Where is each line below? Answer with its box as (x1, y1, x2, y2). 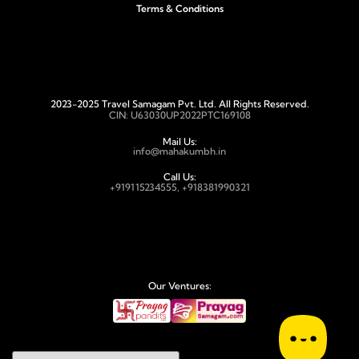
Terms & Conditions (135, 2, 224, 15)
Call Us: (163, 171, 196, 184)
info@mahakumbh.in (133, 145, 226, 158)
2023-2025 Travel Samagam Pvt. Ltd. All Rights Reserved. (50, 98, 309, 111)
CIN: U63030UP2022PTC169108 (108, 109, 251, 122)
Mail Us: (162, 135, 197, 148)
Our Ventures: (147, 280, 212, 292)
